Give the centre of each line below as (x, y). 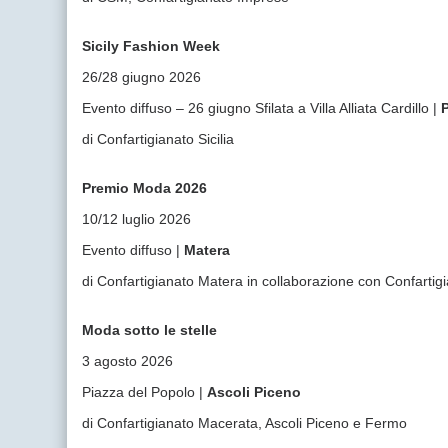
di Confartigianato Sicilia (158, 139)
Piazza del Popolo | (145, 392)
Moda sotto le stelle (150, 330)
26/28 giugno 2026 (142, 77)
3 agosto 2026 (128, 361)
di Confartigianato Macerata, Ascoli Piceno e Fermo (245, 423)
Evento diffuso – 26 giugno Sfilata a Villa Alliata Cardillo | (262, 108)
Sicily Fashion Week (151, 46)
